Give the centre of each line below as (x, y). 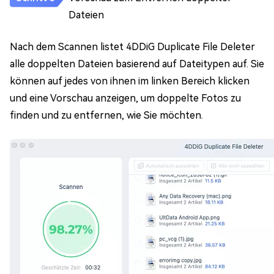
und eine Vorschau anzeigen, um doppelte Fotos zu (125, 98)
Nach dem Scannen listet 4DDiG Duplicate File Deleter (132, 47)
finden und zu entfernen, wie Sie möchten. (106, 115)
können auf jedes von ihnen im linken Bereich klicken (130, 81)
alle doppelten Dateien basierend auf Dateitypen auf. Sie (137, 64)
